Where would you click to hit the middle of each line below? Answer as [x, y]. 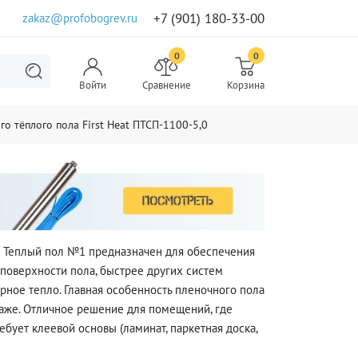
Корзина [245, 85]
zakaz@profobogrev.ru [80, 18]
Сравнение [166, 85]
